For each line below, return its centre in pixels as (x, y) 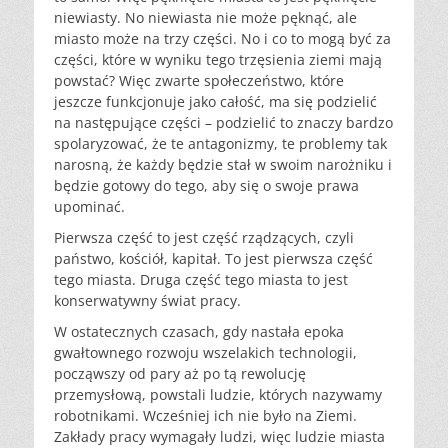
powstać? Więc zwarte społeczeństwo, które (199, 81)
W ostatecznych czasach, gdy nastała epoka (199, 332)
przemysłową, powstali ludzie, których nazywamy (218, 395)
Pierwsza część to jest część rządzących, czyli (204, 238)
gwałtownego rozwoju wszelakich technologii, (205, 353)
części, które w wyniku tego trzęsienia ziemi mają (218, 60)
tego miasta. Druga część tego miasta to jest (201, 280)
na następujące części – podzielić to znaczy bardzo (223, 123)
